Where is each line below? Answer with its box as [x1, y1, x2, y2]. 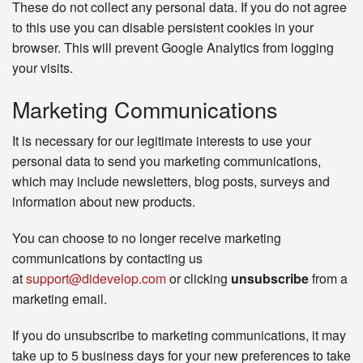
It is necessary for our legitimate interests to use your [12, 131, 311, 151]
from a [309, 269, 348, 288]
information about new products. [12, 192, 195, 211]
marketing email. [12, 289, 107, 309]
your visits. [12, 58, 73, 78]
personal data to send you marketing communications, [12, 152, 321, 171]
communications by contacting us [12, 249, 203, 268]
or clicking [166, 269, 231, 288]
